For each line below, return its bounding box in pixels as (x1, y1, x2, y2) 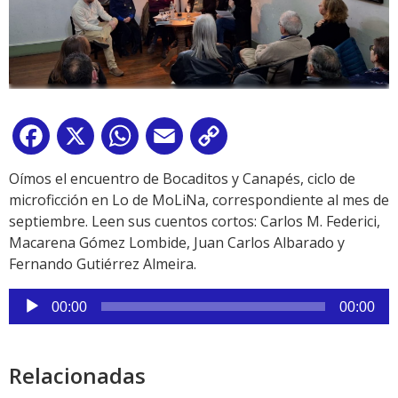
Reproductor (8, 288, 92, 308)
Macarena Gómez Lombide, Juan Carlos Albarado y (9, 232, 345, 252)
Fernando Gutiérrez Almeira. (9, 253, 196, 274)
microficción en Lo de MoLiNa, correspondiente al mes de (9, 189, 389, 210)
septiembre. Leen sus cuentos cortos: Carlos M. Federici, (9, 211, 380, 231)
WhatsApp (142, 129, 211, 149)
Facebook (53, 129, 117, 149)
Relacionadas (9, 360, 146, 390)
